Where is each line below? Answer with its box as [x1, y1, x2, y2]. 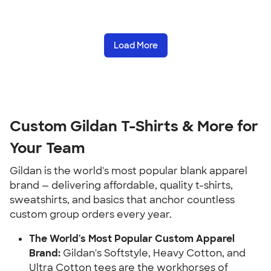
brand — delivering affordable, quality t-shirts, [10, 179, 233, 192]
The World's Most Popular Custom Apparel [29, 232, 235, 245]
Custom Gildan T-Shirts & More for [10, 117, 258, 135]
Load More [113, 40, 158, 51]
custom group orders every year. [10, 208, 172, 221]
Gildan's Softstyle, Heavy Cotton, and [60, 247, 246, 260]
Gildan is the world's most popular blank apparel [10, 165, 247, 177]
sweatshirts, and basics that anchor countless [10, 194, 235, 206]
